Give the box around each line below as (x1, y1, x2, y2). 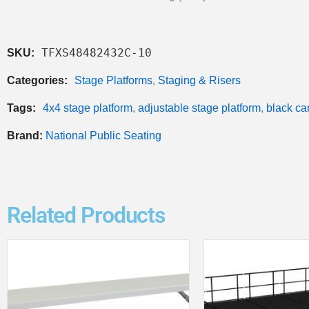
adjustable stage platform (138, 101, 261, 114)
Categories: (7, 74, 70, 86)
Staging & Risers (158, 74, 241, 86)
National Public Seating (46, 129, 161, 141)
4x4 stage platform (43, 101, 132, 114)
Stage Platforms (74, 74, 152, 86)
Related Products (7, 201, 166, 228)
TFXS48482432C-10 (41, 46, 152, 59)
